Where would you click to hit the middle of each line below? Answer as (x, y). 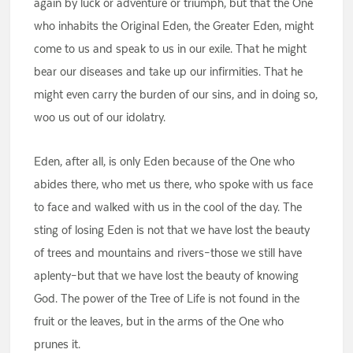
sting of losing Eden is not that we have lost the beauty (172, 230)
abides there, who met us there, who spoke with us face (174, 184)
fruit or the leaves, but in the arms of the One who (159, 321)
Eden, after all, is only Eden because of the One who (165, 162)
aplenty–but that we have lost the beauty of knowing (167, 276)
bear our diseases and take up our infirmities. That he (169, 72)
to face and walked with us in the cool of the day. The (168, 207)
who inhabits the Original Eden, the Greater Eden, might (174, 26)
